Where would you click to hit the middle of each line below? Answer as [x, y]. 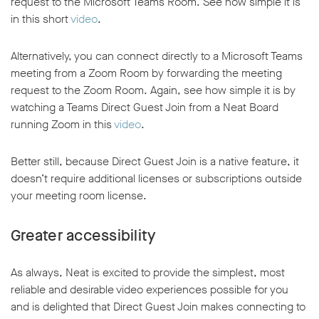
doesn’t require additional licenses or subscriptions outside [156, 179]
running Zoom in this [62, 125]
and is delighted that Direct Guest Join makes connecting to [158, 307]
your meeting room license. [79, 196]
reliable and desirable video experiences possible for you [150, 290]
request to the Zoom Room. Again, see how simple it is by [153, 90]
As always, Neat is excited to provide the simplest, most [148, 273]
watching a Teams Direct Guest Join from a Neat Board [145, 108]
